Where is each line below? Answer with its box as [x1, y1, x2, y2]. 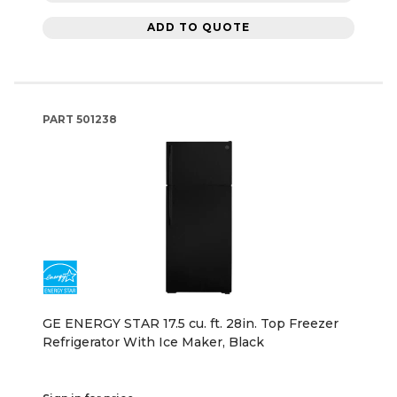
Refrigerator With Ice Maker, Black [43, 333, 264, 350]
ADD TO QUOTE [147, 20, 250, 35]
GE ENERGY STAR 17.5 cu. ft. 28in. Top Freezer [43, 315, 339, 331]
